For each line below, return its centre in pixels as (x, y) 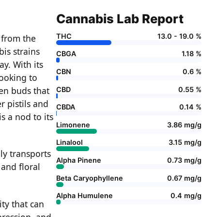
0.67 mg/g (184, 178)
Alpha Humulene (85, 196)
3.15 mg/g (185, 142)
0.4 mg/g (186, 196)
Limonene (73, 124)
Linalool (70, 142)
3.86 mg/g (184, 124)
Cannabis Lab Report (120, 19)
